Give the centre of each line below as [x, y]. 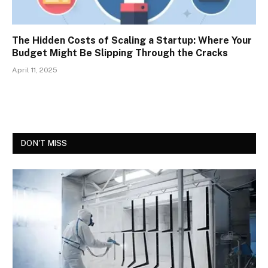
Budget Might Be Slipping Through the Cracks [120, 53]
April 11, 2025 [35, 70]
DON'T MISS [44, 143]
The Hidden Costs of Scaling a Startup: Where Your [132, 40]
